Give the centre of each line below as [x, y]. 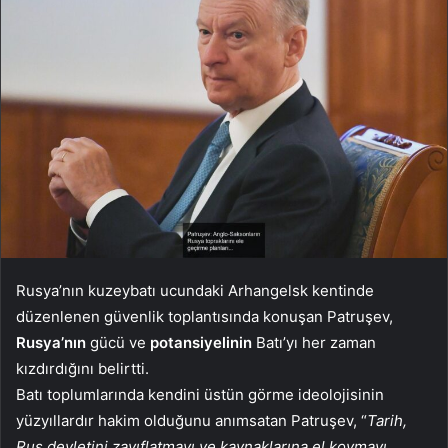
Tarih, [387, 421]
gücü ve [116, 343]
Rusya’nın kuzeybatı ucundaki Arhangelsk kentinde [195, 291]
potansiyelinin [199, 343]
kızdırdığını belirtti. [82, 369]
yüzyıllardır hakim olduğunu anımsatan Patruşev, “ [191, 421]
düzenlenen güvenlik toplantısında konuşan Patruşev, [204, 317]
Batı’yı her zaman [314, 343]
